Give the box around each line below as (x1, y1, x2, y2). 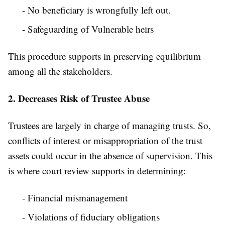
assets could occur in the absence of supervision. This (8, 149, 212, 162)
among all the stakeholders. (8, 65, 113, 78)
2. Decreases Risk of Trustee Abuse (8, 91, 150, 105)
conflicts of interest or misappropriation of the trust (8, 134, 202, 147)
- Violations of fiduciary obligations (22, 210, 160, 223)
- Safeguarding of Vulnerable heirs (22, 23, 154, 36)
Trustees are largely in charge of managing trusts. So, (8, 119, 211, 132)
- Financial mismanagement (22, 191, 128, 204)
